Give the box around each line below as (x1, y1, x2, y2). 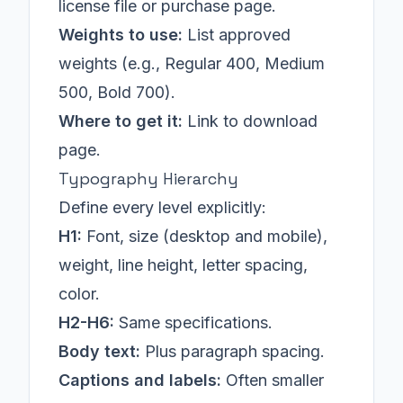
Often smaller (221, 371, 324, 390)
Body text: (58, 342, 140, 361)
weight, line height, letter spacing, (58, 255, 308, 274)
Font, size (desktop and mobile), (82, 227, 327, 246)
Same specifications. (114, 313, 273, 332)
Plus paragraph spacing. (140, 342, 325, 361)
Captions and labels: (58, 371, 221, 390)
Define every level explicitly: (58, 198, 266, 217)
